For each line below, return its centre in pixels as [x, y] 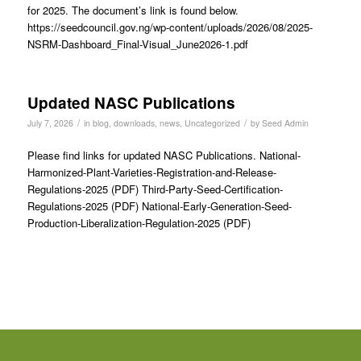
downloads [134, 123]
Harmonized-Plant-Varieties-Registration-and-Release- [151, 172]
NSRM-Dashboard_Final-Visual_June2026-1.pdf [137, 44]
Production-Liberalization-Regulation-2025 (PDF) [139, 223]
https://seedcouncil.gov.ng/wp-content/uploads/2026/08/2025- [170, 27]
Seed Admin [285, 123]
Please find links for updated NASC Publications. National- [164, 156]
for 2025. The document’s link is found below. [133, 10]
